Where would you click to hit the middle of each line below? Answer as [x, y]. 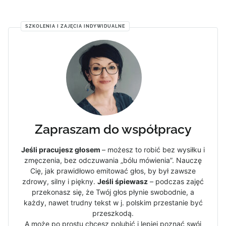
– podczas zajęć [176, 181]
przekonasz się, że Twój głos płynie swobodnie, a [113, 192]
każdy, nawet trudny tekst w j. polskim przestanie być [113, 202]
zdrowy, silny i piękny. [60, 181]
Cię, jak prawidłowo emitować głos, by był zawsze [113, 171]
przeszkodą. [113, 213]
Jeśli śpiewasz [123, 181]
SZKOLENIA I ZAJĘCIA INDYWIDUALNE [75, 26]
